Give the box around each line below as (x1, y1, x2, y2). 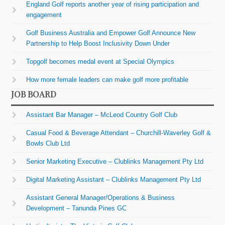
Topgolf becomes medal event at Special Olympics (26, 57, 175, 65)
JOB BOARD (11, 88, 57, 99)
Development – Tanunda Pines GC (26, 204, 127, 212)
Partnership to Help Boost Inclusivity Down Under (26, 39, 170, 47)
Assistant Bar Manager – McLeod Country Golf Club (26, 110, 178, 119)
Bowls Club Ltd (26, 139, 70, 147)
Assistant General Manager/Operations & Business (26, 193, 175, 201)
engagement (26, 11, 62, 19)
